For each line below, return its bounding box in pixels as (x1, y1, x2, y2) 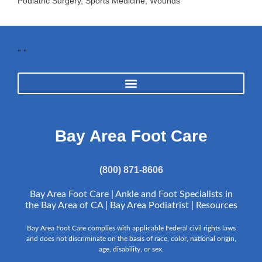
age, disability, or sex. (98, 246, 164, 253)
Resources (195, 201, 237, 211)
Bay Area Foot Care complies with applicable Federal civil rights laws (26, 225, 236, 232)
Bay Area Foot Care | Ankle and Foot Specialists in (29, 189, 233, 199)
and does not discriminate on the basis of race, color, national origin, (26, 235, 236, 243)
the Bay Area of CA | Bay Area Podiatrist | (25, 201, 196, 211)
